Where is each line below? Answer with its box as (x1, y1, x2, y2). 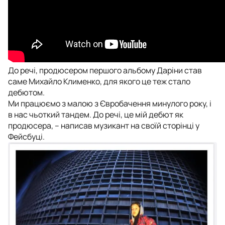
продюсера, (8, 120, 53, 131)
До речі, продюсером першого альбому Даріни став (8, 64, 202, 76)
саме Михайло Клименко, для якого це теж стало (8, 75, 190, 87)
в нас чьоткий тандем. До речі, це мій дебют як (8, 108, 183, 120)
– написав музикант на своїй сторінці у (53, 120, 199, 131)
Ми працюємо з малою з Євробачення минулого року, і (8, 97, 211, 109)
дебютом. (8, 86, 45, 98)
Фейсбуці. (8, 131, 45, 142)
